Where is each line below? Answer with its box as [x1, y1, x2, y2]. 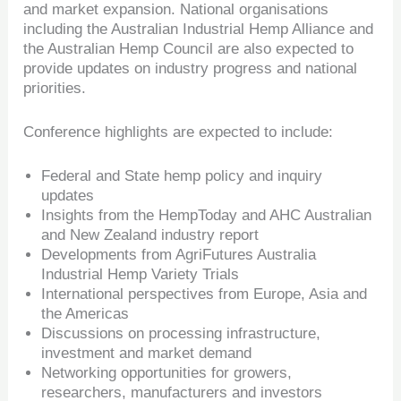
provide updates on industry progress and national [23, 59, 358, 77]
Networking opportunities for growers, [41, 364, 293, 382]
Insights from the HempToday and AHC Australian [41, 207, 372, 225]
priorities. [23, 79, 87, 97]
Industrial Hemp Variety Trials [41, 266, 240, 284]
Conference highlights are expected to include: [23, 123, 334, 141]
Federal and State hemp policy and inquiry [41, 167, 323, 185]
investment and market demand [41, 345, 252, 363]
